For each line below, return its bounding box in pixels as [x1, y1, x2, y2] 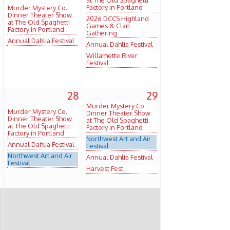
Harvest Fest [86, 164, 123, 172]
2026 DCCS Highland [86, 14, 149, 23]
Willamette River [86, 51, 138, 60]
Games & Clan [86, 21, 130, 30]
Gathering [86, 28, 117, 37]
